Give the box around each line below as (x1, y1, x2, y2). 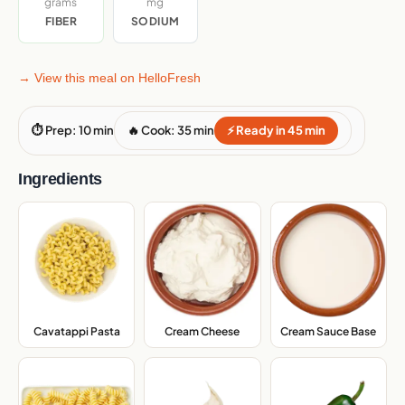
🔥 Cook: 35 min (127, 123, 214, 138)
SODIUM (130, 14, 180, 29)
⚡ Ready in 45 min (227, 123, 325, 138)
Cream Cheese (165, 325, 240, 339)
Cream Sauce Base (280, 324, 377, 338)
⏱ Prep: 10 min (32, 123, 114, 138)
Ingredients (18, 170, 103, 189)
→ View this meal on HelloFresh (18, 71, 201, 86)
